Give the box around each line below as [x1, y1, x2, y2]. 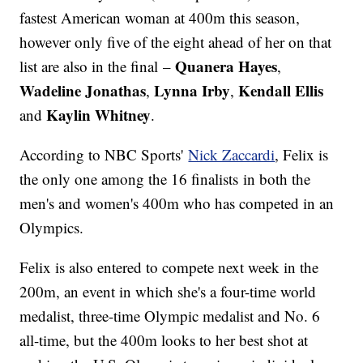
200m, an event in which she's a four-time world [19, 281, 317, 302]
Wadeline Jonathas [19, 79, 147, 102]
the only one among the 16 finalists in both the [19, 169, 311, 190]
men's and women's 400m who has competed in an [19, 193, 335, 214]
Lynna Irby [154, 79, 231, 102]
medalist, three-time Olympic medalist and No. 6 [19, 305, 321, 327]
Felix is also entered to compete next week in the [19, 257, 319, 278]
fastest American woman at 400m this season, [19, 7, 301, 28]
